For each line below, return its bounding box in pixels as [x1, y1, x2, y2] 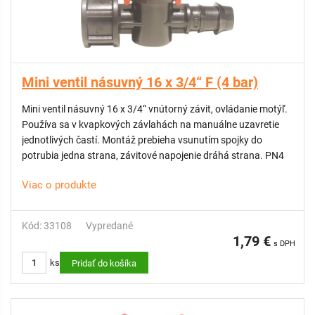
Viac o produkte [22, 179, 96, 191]
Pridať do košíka [72, 258, 136, 269]
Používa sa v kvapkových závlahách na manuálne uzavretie [22, 119, 279, 130]
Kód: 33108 [22, 220, 72, 231]
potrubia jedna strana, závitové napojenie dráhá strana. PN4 [265, 150, 284, 161]
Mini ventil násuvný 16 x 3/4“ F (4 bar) [22, 74, 258, 91]
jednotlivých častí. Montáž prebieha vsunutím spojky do [22, 134, 262, 146]
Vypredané [86, 220, 133, 231]
